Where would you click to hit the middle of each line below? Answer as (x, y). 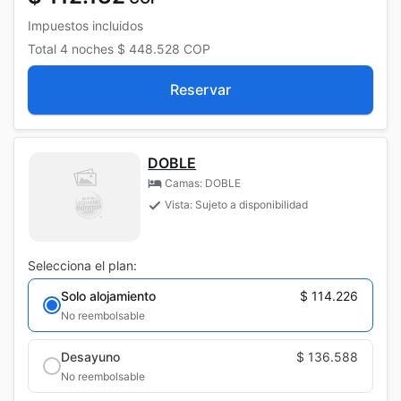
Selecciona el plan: (82, 265)
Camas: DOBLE (203, 183)
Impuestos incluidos (85, 25)
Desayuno (90, 356)
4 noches (87, 48)
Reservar (200, 89)
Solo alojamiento (108, 295)
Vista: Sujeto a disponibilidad (237, 204)
